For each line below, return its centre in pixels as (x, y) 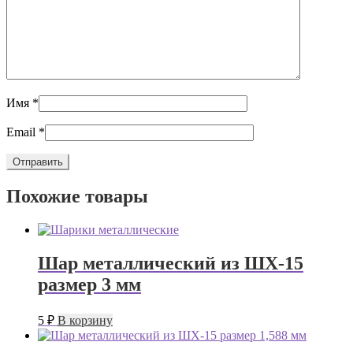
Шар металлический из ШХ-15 (171, 264)
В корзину (85, 320)
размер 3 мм (89, 285)
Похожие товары (77, 197)
